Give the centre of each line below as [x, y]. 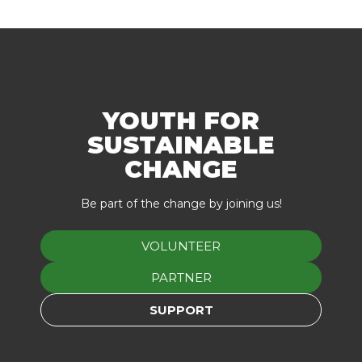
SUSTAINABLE [181, 145]
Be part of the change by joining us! [181, 204]
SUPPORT [181, 310]
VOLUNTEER [181, 246]
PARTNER [181, 278]
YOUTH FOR [181, 121]
